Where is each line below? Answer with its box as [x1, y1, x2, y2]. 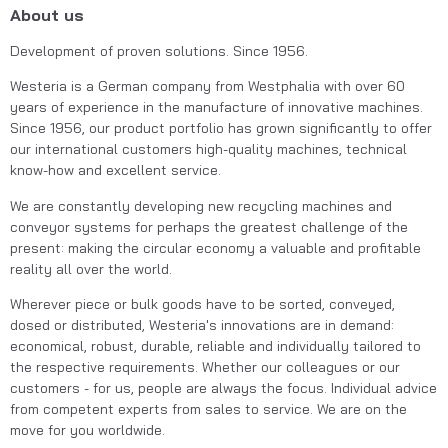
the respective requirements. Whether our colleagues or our [10, 357, 400, 376]
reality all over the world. [10, 259, 172, 278]
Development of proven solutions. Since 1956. [10, 41, 308, 60]
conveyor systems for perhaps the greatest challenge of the [10, 217, 408, 236]
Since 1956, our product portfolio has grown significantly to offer [10, 119, 432, 138]
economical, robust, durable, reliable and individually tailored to [10, 336, 421, 355]
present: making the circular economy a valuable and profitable [10, 238, 421, 257]
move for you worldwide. [10, 420, 165, 439]
